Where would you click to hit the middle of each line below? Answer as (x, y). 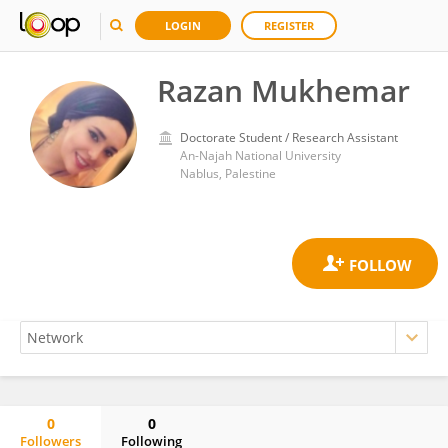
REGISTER (289, 25)
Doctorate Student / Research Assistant (289, 137)
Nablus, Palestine (228, 173)
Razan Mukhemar (283, 90)
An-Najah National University (260, 155)
